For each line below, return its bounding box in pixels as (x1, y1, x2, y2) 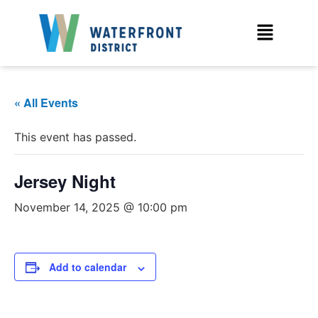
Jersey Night (14, 169, 116, 194)
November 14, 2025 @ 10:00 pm (14, 200, 187, 215)
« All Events (14, 94, 78, 111)
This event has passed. (14, 130, 136, 145)
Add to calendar (49, 260, 126, 275)
